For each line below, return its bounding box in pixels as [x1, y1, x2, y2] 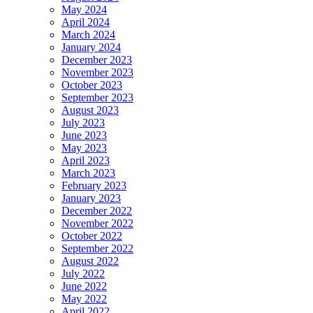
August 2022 [61, 255, 119, 268]
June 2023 [61, 129, 107, 142]
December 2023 [61, 54, 132, 66]
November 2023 [61, 66, 133, 79]
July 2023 [61, 117, 105, 129]
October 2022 [61, 230, 122, 242]
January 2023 [61, 192, 121, 205]
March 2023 [61, 167, 115, 180]
